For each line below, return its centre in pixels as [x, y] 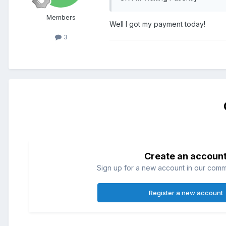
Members [61, 17]
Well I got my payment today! [158, 24]
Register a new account [186, 192]
